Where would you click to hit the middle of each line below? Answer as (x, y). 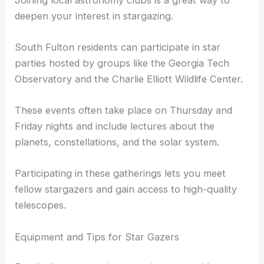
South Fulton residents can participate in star (118, 47)
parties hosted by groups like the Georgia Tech (122, 63)
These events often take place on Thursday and (124, 110)
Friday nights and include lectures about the (115, 126)
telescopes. (41, 205)
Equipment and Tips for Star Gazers (97, 237)
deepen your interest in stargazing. (94, 16)
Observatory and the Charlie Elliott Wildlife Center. (129, 79)
